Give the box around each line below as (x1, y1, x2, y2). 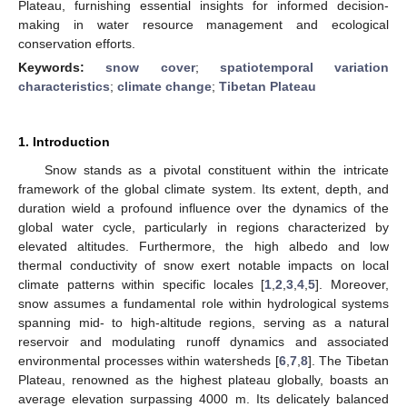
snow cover (105, 59, 195, 74)
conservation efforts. (18, 35, 135, 51)
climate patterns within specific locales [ (18, 276, 265, 292)
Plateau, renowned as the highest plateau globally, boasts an (18, 372, 389, 387)
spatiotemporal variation (219, 59, 389, 74)
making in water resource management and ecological (18, 16, 389, 32)
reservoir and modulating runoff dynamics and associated (18, 333, 389, 349)
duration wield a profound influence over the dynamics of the (18, 200, 389, 215)
